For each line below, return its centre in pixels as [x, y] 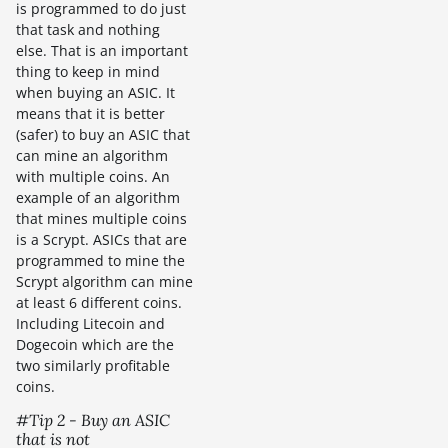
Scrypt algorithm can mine [104, 282]
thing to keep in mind [88, 72]
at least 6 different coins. [99, 303]
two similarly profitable [93, 366]
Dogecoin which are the [95, 345]
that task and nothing [88, 30]
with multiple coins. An [93, 177]
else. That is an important [102, 51]
